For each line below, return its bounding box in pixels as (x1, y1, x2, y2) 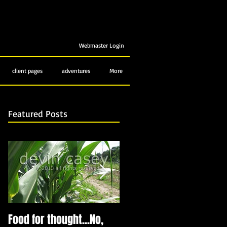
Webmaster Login (79, 42, 124, 49)
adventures (61, 67, 90, 74)
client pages (12, 67, 43, 74)
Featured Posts (8, 108, 67, 119)
